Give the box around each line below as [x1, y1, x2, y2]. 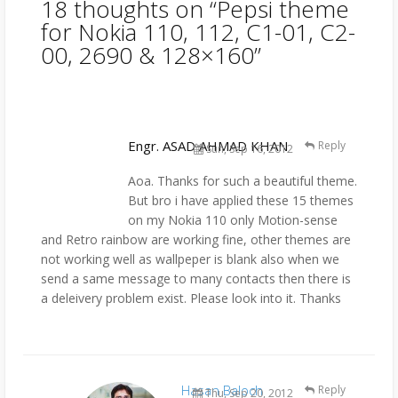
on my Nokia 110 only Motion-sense [128, 211, 338, 228]
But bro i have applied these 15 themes [128, 191, 354, 209]
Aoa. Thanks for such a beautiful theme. [128, 171, 357, 189]
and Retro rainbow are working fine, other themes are [41, 230, 351, 248]
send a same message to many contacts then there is [41, 269, 351, 287]
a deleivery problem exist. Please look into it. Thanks [41, 289, 341, 306]
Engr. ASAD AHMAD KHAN [128, 136, 288, 155]
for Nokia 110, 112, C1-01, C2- [41, 15, 355, 48]
